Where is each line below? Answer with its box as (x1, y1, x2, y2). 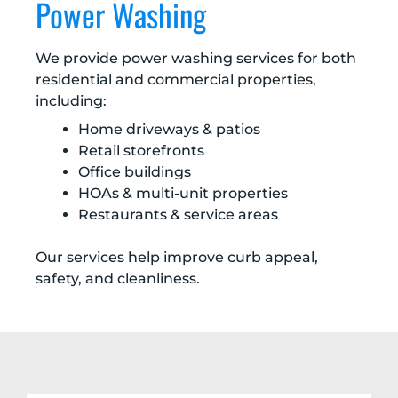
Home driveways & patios (78, 121, 260, 139)
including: (36, 92, 107, 110)
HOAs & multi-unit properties (78, 185, 288, 203)
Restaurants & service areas (78, 206, 278, 224)
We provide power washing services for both (36, 50, 356, 68)
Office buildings (78, 163, 191, 181)
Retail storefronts (78, 142, 204, 160)
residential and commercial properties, (36, 71, 316, 89)
